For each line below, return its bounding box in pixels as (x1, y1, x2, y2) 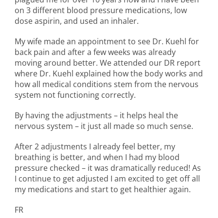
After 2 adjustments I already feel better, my (15, 141, 175, 152)
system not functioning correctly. (15, 89, 136, 100)
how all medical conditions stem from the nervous (15, 78, 199, 90)
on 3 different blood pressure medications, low (15, 4, 187, 16)
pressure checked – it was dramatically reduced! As (15, 162, 201, 173)
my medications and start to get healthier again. (15, 183, 191, 195)
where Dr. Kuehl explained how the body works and (15, 68, 203, 79)
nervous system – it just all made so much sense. (15, 120, 193, 131)
